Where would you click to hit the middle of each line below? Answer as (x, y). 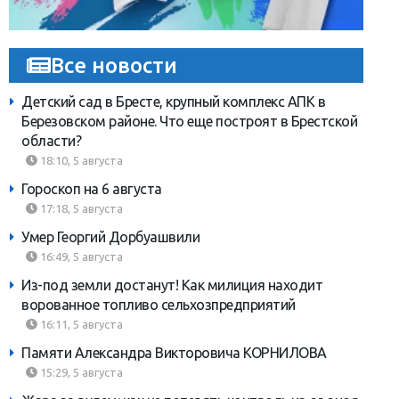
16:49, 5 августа (80, 257)
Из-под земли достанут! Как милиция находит (172, 285)
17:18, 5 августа (80, 209)
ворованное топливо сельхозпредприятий (159, 305)
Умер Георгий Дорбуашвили (110, 237)
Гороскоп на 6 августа (92, 189)
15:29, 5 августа (80, 373)
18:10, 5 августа (80, 161)
